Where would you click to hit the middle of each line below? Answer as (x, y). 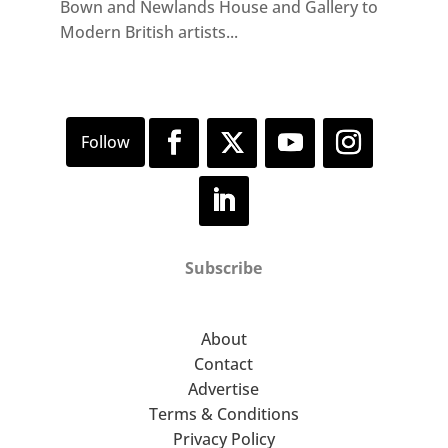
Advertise (224, 389)
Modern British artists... (148, 31)
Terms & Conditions (223, 414)
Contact (224, 364)
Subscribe (224, 268)
